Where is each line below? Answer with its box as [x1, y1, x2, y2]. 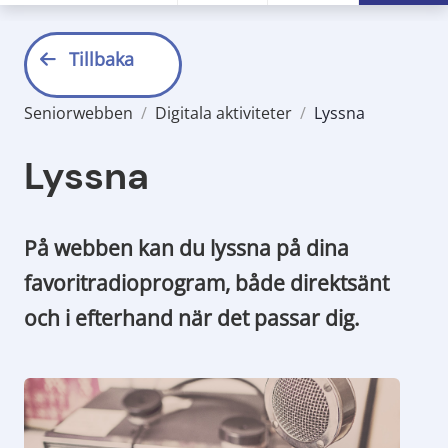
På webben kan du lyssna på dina [24, 234, 349, 263]
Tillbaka [68, 47, 134, 72]
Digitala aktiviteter [155, 102, 292, 124]
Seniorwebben [24, 102, 133, 124]
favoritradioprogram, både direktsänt [24, 269, 389, 298]
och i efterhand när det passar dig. [24, 304, 360, 333]
